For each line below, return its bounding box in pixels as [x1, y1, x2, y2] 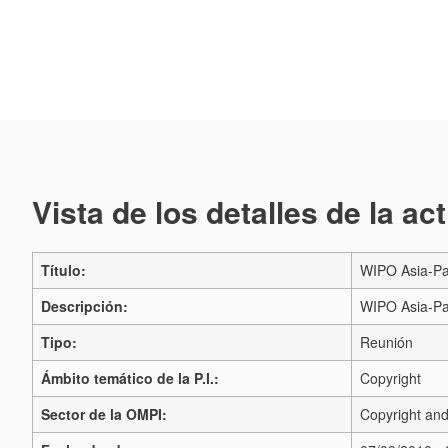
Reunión [360, 332, 413, 352]
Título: [41, 260, 86, 280]
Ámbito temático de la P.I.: [41, 368, 219, 388]
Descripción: [41, 296, 128, 316]
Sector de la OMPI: [41, 404, 167, 424]
